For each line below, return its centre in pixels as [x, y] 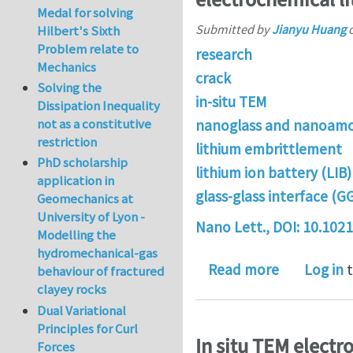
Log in [324, 270]
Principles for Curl [88, 328]
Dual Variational [82, 310]
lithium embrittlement [269, 149]
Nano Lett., [234, 227]
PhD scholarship [83, 163]
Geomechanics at [85, 199]
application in [76, 181]
